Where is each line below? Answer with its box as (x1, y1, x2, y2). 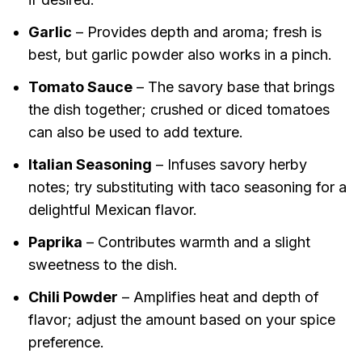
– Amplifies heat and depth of (117, 288, 319, 306)
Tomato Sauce (27, 78, 133, 96)
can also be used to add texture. (27, 124, 243, 141)
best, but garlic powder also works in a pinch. (27, 46, 332, 64)
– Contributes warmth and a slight (82, 234, 310, 251)
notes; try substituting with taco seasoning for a (27, 179, 347, 196)
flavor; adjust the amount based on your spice (27, 311, 335, 329)
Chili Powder (27, 288, 118, 306)
